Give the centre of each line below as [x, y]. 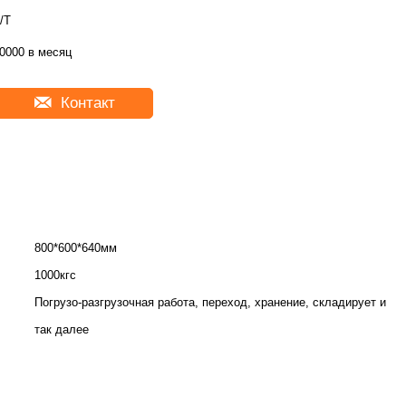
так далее [62, 329]
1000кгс [55, 275]
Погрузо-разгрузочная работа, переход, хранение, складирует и [210, 302]
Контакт [85, 103]
